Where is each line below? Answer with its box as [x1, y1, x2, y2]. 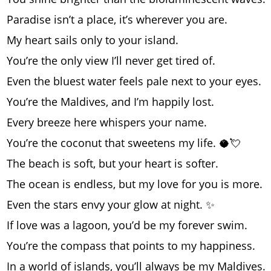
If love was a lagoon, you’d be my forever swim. [7, 218, 247, 233]
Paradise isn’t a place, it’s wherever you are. [7, 12, 227, 27]
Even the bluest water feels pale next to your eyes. [7, 74, 261, 89]
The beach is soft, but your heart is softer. [7, 156, 218, 171]
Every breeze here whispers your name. [7, 115, 207, 130]
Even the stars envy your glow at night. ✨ [7, 197, 215, 212]
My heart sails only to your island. [7, 33, 178, 48]
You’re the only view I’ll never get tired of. [7, 53, 215, 68]
